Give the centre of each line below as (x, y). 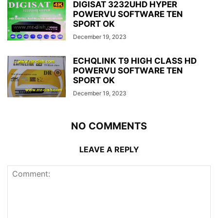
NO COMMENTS (109, 126)
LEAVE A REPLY (109, 149)
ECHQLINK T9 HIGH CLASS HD (135, 61)
